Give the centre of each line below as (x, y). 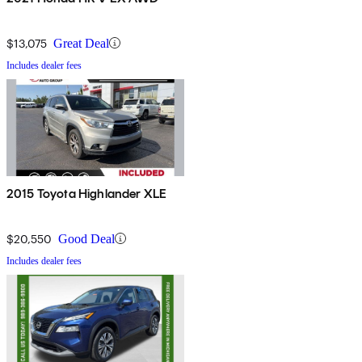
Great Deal (81, 43)
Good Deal (86, 238)
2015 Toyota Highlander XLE (87, 193)
